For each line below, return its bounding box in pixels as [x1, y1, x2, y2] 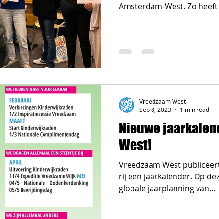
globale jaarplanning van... [119, 183, 215, 194]
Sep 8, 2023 [139, 106, 171, 113]
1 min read [180, 106, 209, 113]
